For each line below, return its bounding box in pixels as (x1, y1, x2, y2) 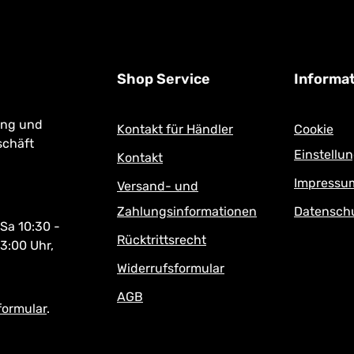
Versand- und (117, 179, 198, 194)
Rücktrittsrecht (117, 232, 206, 247)
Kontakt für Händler (117, 122, 233, 137)
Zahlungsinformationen (117, 204, 257, 219)
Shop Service (117, 70, 210, 88)
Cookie (294, 122, 333, 137)
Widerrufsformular (117, 261, 224, 276)
